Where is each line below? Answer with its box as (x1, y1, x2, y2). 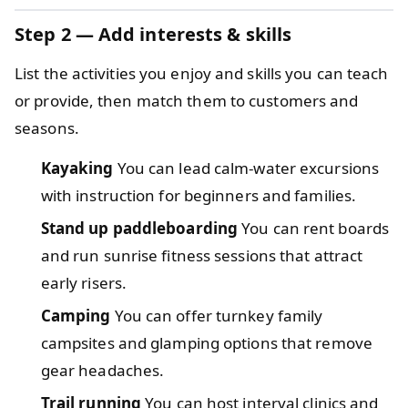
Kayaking (40, 157, 114, 178)
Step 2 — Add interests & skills (15, 21, 292, 46)
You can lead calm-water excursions (113, 157, 380, 178)
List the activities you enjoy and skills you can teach (15, 62, 389, 84)
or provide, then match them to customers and (15, 89, 359, 111)
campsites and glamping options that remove (40, 331, 372, 353)
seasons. (15, 117, 79, 138)
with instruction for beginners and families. (40, 184, 357, 206)
